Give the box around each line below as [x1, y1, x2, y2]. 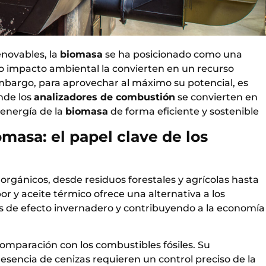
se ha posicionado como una [103, 49, 242, 61]
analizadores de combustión [34, 91, 175, 103]
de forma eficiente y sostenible [108, 106, 259, 118]
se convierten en [175, 91, 258, 103]
